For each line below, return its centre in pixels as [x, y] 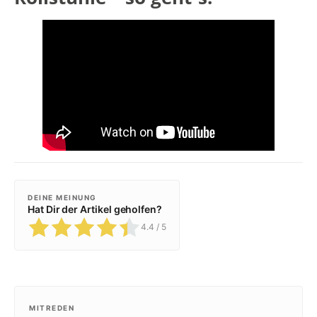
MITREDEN [52, 307]
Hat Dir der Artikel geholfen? [95, 209]
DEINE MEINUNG [62, 197]
